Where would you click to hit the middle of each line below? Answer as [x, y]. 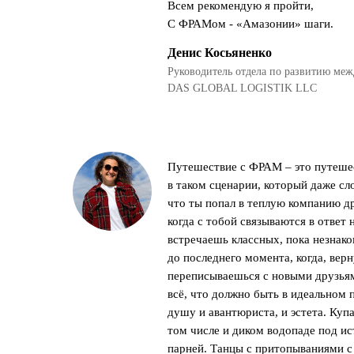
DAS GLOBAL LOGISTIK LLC [242, 88]
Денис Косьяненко [220, 53]
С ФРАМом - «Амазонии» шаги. [250, 24]
